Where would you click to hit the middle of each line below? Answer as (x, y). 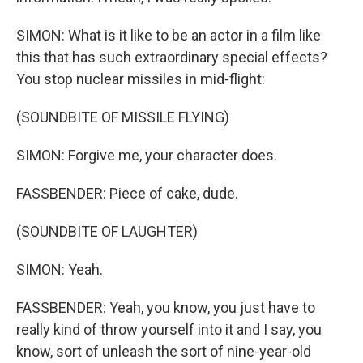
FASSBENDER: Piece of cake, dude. (127, 193)
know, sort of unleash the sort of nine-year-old (164, 351)
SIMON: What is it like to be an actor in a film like (169, 35)
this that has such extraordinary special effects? (172, 57)
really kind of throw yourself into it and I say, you (169, 329)
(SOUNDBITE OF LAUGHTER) (107, 231)
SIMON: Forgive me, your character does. (147, 155)
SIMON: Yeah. (60, 269)
